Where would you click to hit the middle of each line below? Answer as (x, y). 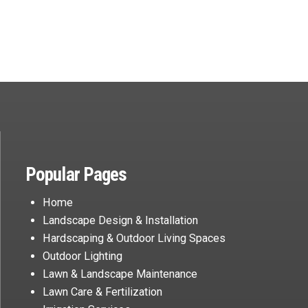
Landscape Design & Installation (120, 220)
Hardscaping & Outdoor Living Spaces (134, 238)
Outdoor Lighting (82, 256)
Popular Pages (76, 175)
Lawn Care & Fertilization (102, 292)
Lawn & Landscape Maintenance (120, 274)
